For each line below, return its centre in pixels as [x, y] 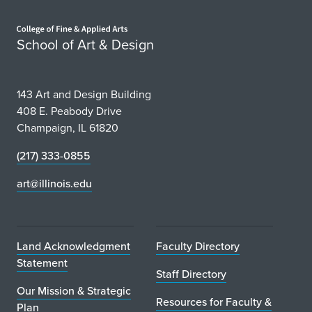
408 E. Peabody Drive [69, 111]
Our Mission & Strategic [74, 290]
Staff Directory [191, 274]
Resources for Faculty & [214, 302]
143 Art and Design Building [84, 94]
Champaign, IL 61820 [68, 127]
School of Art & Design [85, 44]
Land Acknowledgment [73, 246]
